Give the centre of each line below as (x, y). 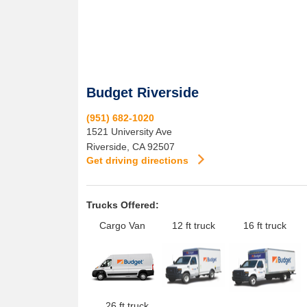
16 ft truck (265, 225)
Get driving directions (139, 160)
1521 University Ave (129, 132)
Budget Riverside (143, 93)
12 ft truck (194, 225)
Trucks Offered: (123, 205)
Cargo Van (122, 225)
